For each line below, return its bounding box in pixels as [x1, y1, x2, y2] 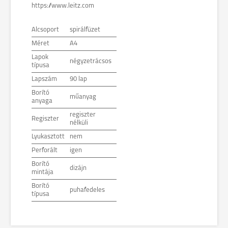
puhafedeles [70, 187, 105, 193]
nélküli [70, 120, 88, 126]
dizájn [70, 165, 87, 172]
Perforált [32, 147, 58, 154]
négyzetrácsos [70, 58, 111, 65]
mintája [32, 169, 53, 176]
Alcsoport [32, 26, 59, 33]
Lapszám [32, 76, 57, 82]
